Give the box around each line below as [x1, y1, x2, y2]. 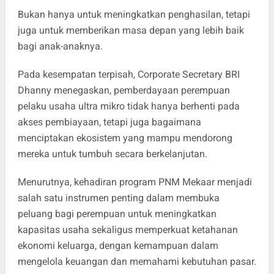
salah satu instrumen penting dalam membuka [17, 191, 220, 204]
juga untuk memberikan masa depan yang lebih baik [17, 24, 244, 36]
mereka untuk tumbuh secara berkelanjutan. [17, 147, 207, 160]
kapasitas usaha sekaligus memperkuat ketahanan [17, 223, 238, 235]
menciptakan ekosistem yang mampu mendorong [17, 131, 232, 144]
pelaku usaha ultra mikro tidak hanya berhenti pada [17, 100, 240, 112]
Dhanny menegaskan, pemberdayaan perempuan [17, 84, 230, 96]
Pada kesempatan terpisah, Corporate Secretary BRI [17, 68, 240, 80]
